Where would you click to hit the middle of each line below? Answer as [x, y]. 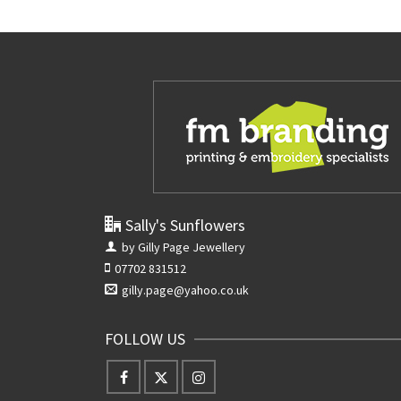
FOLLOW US [145, 338]
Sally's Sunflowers [185, 225]
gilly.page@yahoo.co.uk [185, 290]
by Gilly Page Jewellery [183, 247]
